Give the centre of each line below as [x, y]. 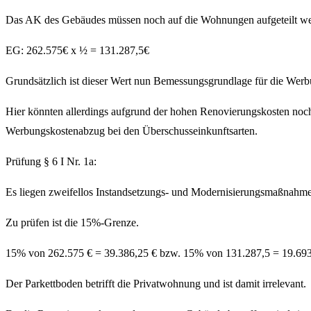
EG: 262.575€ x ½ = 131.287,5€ [77, 51]
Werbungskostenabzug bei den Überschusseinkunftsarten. [132, 131]
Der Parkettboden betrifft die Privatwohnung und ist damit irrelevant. [156, 284]
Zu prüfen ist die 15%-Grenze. [72, 223]
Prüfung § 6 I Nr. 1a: [51, 162]
